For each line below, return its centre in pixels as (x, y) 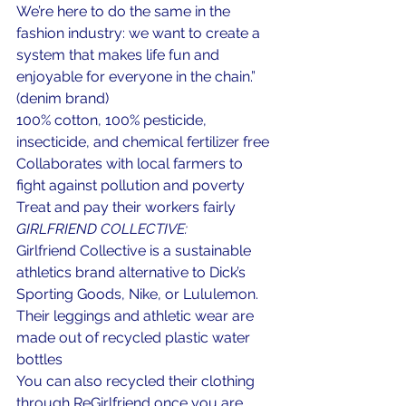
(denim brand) (63, 98)
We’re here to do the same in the (125, 11)
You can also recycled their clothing (137, 381)
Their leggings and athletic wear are (137, 316)
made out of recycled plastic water (135, 338)
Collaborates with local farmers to (131, 164)
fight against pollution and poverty (130, 185)
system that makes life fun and (120, 55)
